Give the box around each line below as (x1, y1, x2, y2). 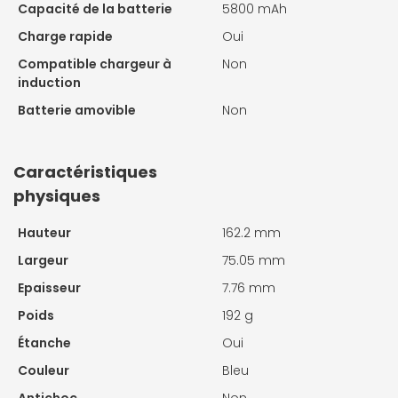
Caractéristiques (13, 160, 157, 183)
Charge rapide (18, 27, 113, 45)
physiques (13, 184, 100, 207)
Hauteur (18, 223, 71, 242)
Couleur (18, 361, 69, 379)
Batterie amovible (18, 100, 136, 119)
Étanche (18, 333, 71, 352)
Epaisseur (18, 278, 81, 297)
